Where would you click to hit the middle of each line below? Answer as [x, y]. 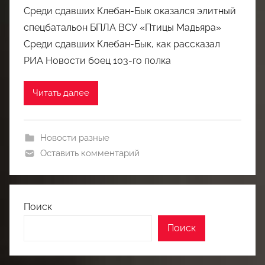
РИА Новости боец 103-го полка [97, 60]
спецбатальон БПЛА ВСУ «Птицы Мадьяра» [122, 27]
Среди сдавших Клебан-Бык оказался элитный [130, 11]
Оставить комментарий [90, 153]
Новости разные [75, 138]
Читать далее [61, 93]
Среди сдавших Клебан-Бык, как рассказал [122, 44]
